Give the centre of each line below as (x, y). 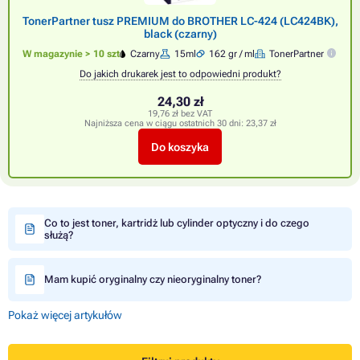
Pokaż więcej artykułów (65, 315)
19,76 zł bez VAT (180, 114)
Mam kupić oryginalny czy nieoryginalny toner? (153, 280)
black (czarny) (180, 34)
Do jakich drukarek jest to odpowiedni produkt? (180, 74)
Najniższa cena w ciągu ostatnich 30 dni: (165, 124)
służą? (59, 235)
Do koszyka (180, 147)
